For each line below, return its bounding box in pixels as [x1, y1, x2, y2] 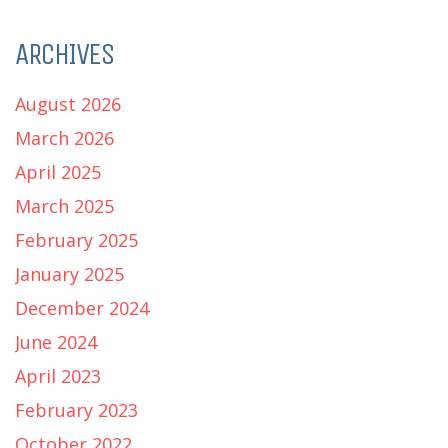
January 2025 [15, 261, 124, 286]
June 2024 [15, 329, 97, 354]
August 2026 [15, 91, 121, 116]
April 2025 [15, 159, 101, 184]
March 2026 [15, 125, 114, 150]
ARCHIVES [15, 35, 113, 72]
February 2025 [15, 227, 138, 252]
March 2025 [15, 193, 114, 218]
